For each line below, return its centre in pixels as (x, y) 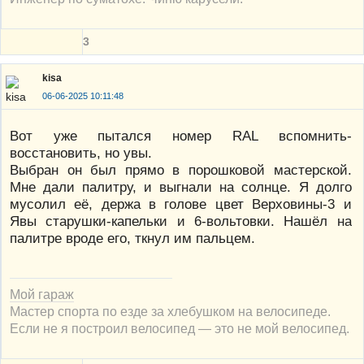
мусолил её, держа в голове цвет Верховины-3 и (181, 204)
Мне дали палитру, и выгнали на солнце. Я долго (181, 186)
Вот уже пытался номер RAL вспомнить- (181, 135)
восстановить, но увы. (81, 152)
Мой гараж (42, 294)
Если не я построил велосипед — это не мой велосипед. (180, 328)
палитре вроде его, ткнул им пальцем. (132, 238)
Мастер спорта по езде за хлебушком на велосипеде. (170, 311)
